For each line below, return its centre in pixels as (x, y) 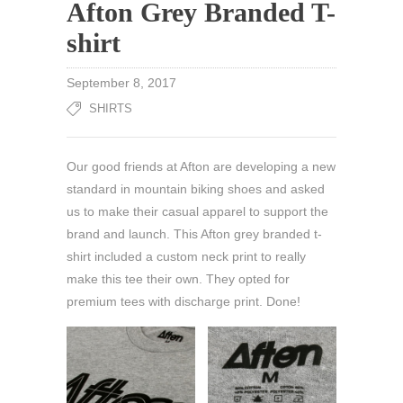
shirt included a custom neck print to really (186, 256)
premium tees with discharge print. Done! (184, 301)
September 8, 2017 (121, 83)
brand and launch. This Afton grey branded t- (194, 234)
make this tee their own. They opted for (178, 279)
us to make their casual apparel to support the (197, 211)
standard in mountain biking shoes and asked (196, 189)
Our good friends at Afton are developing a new (201, 166)
